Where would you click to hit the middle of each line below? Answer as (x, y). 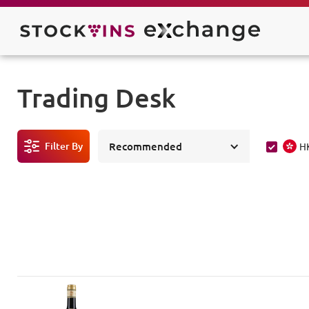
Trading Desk (97, 97)
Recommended (146, 146)
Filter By (64, 146)
